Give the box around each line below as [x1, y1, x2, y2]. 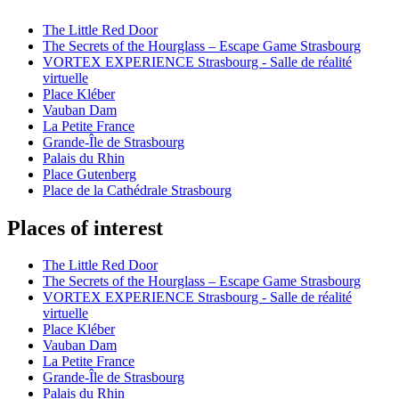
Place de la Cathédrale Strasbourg [43, 182, 232, 198]
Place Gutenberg [43, 166, 136, 182]
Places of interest [7, 216, 163, 240]
